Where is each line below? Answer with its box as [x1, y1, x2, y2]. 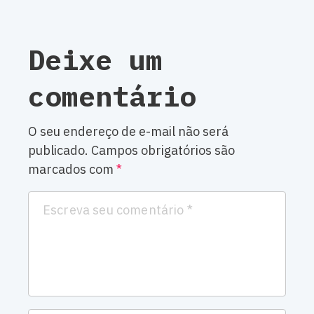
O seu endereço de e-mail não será [28, 123, 228, 140]
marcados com [28, 161, 116, 178]
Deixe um [28, 41, 163, 78]
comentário [28, 78, 196, 115]
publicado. [28, 142, 88, 159]
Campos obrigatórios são [91, 142, 235, 159]
